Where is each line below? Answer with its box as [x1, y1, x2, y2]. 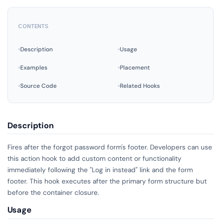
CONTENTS [18, 23, 49, 30]
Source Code [20, 81, 57, 90]
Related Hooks [119, 81, 160, 90]
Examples [20, 63, 48, 72]
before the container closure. [7, 187, 99, 197]
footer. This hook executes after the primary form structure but [7, 176, 207, 185]
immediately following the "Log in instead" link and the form [7, 165, 193, 174]
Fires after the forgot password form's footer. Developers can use [7, 142, 212, 151]
